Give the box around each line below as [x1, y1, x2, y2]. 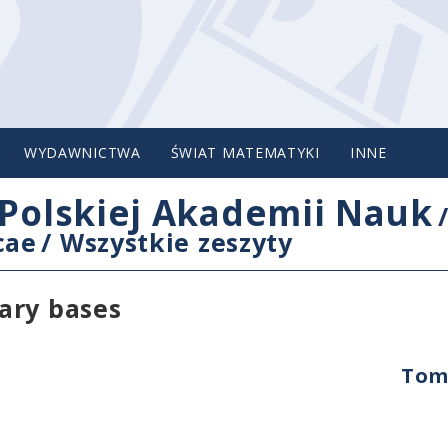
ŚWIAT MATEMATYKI [170, 143, 320, 162]
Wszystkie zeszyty [59, 225, 293, 259]
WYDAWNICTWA [23, 143, 141, 162]
